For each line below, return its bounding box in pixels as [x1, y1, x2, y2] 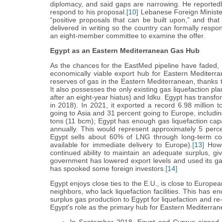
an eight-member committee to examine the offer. [50, 32, 205, 40]
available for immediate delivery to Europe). [50, 141, 193, 149]
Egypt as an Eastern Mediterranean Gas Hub [50, 47, 200, 55]
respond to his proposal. [50, 8, 127, 16]
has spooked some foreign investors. [50, 165, 166, 173]
